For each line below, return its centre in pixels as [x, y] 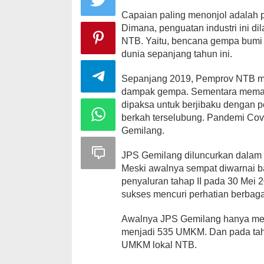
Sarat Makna [226, 80]
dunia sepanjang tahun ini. [177, 54]
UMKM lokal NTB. [159, 245]
